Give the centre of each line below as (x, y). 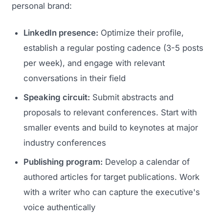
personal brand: (42, 6)
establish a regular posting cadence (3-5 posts (113, 48)
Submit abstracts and (132, 98)
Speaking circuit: (57, 98)
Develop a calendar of (146, 162)
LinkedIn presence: (61, 33)
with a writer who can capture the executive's (112, 192)
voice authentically (59, 208)
